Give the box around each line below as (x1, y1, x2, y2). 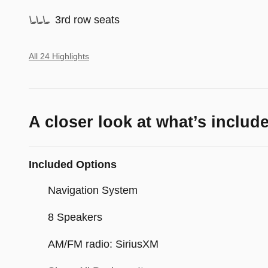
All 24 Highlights (29, 51, 89, 61)
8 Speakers (48, 211, 102, 223)
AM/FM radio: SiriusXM (48, 237, 159, 250)
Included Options (29, 158, 117, 170)
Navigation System (48, 184, 138, 196)
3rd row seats (55, 14, 120, 26)
